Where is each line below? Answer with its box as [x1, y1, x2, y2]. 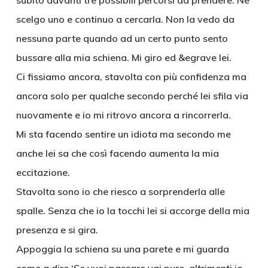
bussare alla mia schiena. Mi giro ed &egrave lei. [16, 51, 232, 63]
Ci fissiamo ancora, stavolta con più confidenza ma [16, 71, 246, 83]
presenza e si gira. [16, 224, 98, 236]
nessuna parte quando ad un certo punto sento [16, 32, 228, 44]
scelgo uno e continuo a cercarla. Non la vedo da [16, 13, 234, 25]
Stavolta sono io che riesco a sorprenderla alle [16, 185, 225, 197]
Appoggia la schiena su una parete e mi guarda [16, 243, 229, 255]
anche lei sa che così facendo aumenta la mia [16, 147, 219, 159]
